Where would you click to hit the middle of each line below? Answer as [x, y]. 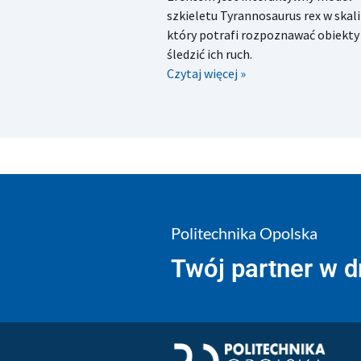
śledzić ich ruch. [209, 54]
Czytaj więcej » [206, 74]
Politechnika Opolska [244, 233]
